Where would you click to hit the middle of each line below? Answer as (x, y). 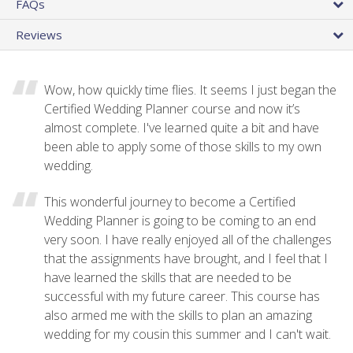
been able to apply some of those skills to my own (183, 146)
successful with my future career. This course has (182, 296)
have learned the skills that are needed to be (168, 277)
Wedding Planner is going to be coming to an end (180, 220)
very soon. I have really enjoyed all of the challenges (188, 239)
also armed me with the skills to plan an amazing (178, 315)
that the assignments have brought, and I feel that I (186, 258)
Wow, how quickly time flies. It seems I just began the (190, 89)
